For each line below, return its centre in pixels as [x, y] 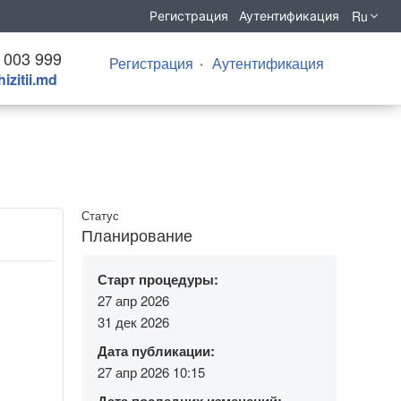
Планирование [137, 234]
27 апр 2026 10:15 [151, 372]
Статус [100, 215]
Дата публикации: [156, 350]
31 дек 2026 [133, 321]
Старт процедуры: [158, 279]
